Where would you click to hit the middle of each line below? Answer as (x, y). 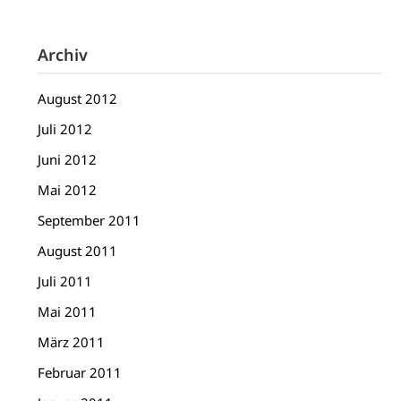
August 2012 (78, 99)
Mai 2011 (68, 312)
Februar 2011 (80, 373)
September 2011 (90, 221)
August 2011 (78, 251)
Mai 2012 (68, 190)
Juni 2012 (68, 160)
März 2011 (72, 342)
